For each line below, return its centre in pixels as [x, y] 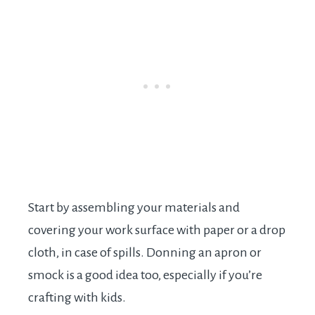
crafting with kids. [77, 298]
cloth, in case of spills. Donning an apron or [145, 253]
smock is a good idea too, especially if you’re [145, 275]
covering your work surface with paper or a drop [157, 230]
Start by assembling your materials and [134, 208]
